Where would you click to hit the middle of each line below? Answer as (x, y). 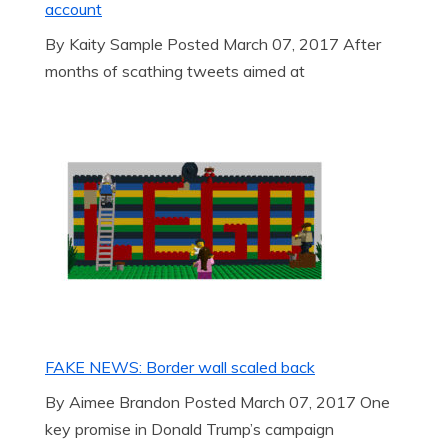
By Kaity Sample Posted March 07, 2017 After (213, 44)
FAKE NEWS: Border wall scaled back (180, 367)
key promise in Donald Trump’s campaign (189, 429)
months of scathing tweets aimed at (175, 71)
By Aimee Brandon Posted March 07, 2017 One (217, 402)
